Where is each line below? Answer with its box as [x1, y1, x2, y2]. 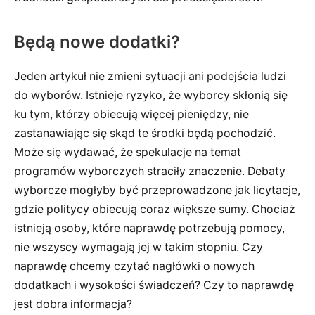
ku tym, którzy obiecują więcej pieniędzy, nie [14, 107, 249, 121]
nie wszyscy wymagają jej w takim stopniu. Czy [14, 240, 263, 254]
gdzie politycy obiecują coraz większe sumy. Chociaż [14, 202, 295, 216]
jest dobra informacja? [14, 297, 132, 311]
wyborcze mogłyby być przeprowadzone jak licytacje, [14, 183, 300, 197]
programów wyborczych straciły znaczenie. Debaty [14, 164, 285, 178]
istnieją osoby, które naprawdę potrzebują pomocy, [14, 221, 285, 235]
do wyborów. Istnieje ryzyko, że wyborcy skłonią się [14, 88, 288, 102]
